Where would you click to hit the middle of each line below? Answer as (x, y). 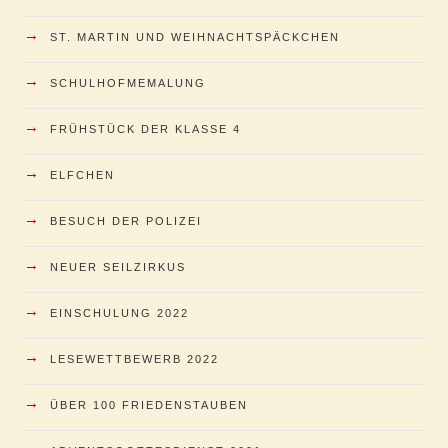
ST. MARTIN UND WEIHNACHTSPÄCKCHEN (195, 36)
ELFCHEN (82, 174)
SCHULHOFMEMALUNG (128, 82)
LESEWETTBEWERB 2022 (134, 358)
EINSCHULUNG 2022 (119, 312)
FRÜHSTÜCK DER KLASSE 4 (145, 128)
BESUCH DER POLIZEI (126, 220)
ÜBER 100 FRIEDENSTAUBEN (149, 404)
